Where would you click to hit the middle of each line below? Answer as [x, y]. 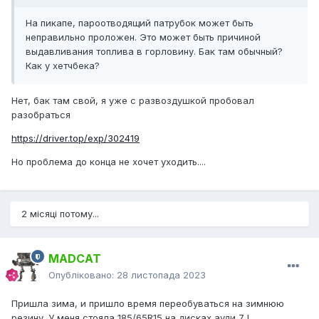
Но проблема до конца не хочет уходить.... [109, 162]
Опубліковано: [83, 275]
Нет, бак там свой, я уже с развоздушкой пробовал [133, 101]
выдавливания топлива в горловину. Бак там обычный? [154, 52]
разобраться [41, 115]
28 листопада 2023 [161, 275]
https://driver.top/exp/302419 [75, 138]
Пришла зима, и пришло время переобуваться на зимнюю [148, 304]
